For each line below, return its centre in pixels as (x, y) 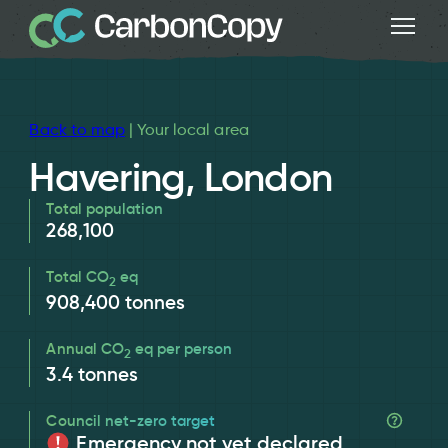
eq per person (181, 348)
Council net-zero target (131, 420)
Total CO (77, 276)
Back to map (77, 129)
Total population (105, 208)
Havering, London (181, 177)
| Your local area (186, 129)
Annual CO (85, 348)
